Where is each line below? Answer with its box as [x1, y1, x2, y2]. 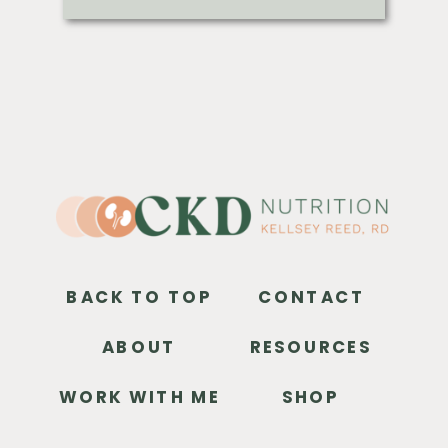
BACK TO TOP [66, 283, 213, 308]
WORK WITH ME [59, 384, 221, 409]
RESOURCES [250, 334, 372, 359]
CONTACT [258, 283, 365, 308]
